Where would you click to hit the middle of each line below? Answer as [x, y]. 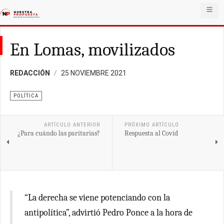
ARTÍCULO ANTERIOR [72, 125]
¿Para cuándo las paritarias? [58, 133]
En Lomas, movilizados [92, 50]
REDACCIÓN [30, 73]
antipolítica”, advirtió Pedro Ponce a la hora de [108, 213]
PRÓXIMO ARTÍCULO [151, 125]
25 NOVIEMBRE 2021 [94, 73]
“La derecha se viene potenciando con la [97, 198]
